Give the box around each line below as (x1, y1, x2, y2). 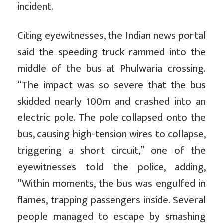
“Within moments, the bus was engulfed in (17, 175, 206, 193)
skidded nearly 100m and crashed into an (17, 93, 206, 111)
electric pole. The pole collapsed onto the (17, 109, 206, 127)
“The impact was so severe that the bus (17, 76, 206, 94)
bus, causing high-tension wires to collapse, (17, 125, 206, 143)
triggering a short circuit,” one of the (17, 142, 206, 160)
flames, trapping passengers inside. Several (17, 191, 206, 209)
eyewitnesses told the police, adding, (17, 158, 206, 176)
